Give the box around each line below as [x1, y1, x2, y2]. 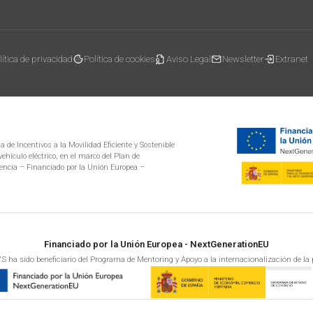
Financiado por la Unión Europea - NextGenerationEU [44, 239, 269, 250]
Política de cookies [84, 54, 155, 65]
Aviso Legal [166, 54, 211, 65]
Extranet [275, 54, 308, 65]
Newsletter [222, 54, 264, 65]
